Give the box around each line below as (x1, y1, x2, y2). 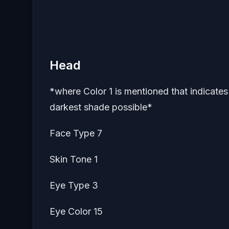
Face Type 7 (50, 128, 102, 139)
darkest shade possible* (50, 102, 152, 113)
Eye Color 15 (50, 206, 103, 217)
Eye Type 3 (50, 180, 98, 191)
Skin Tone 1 (50, 154, 98, 165)
